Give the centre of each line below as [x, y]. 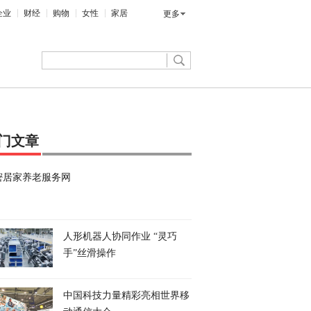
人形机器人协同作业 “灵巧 [120, 236]
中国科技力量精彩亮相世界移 [126, 295]
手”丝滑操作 [90, 253]
